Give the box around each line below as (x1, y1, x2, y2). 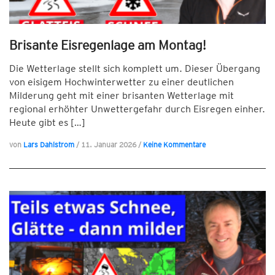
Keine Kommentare (143, 140, 206, 149)
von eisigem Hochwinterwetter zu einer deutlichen (9, 76, 234, 88)
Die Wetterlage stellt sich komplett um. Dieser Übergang (9, 63, 260, 74)
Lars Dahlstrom (23, 140, 74, 149)
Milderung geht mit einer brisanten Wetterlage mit (9, 90, 234, 101)
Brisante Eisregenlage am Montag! (9, 37, 206, 53)
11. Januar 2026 (81, 140, 138, 149)
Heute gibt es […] (9, 117, 85, 128)
